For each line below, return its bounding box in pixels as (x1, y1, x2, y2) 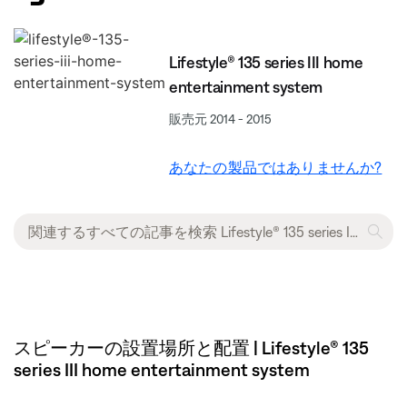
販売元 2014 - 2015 (169, 112, 272, 126)
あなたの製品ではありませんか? (169, 159, 382, 175)
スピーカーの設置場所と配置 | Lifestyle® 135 (14, 337, 369, 358)
